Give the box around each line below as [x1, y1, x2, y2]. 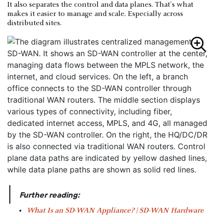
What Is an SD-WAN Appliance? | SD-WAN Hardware [27, 206, 203, 215]
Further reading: [19, 190, 80, 199]
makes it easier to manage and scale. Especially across [7, 10, 183, 18]
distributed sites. [7, 19, 62, 27]
